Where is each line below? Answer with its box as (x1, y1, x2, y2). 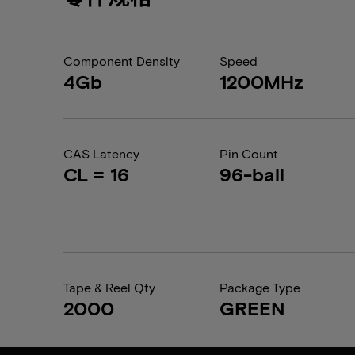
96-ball (219, 162, 285, 185)
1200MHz (219, 70, 304, 93)
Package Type (219, 280, 301, 295)
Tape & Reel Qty (63, 280, 155, 295)
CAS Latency (63, 146, 139, 161)
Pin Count (219, 146, 279, 161)
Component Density (63, 53, 180, 68)
